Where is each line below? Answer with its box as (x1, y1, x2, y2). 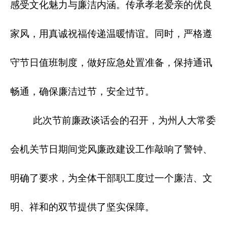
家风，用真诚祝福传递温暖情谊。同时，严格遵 (10, 28, 212, 40)
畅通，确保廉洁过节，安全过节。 (10, 86, 155, 97)
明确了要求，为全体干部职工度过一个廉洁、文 (10, 173, 212, 184)
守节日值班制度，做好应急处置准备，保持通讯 (10, 57, 212, 68)
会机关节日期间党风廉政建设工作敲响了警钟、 (10, 144, 212, 155)
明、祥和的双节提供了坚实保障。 (10, 202, 155, 213)
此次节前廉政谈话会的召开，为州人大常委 (10, 115, 216, 126)
